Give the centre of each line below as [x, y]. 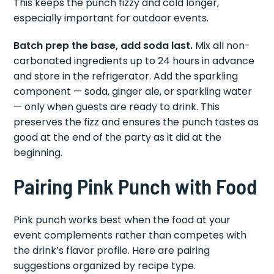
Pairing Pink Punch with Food [135, 186]
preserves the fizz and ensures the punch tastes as [136, 122]
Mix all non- [222, 46]
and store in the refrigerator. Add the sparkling [126, 76]
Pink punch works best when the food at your [122, 220]
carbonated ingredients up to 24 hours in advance [134, 61]
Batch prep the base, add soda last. [103, 46]
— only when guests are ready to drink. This [117, 107]
